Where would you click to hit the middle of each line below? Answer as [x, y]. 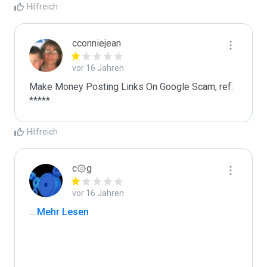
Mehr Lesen [62, 212]
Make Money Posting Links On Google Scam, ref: [131, 87]
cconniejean [97, 43]
